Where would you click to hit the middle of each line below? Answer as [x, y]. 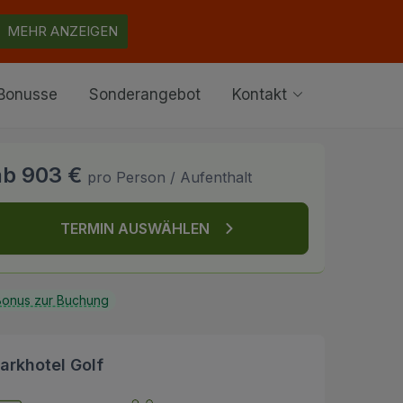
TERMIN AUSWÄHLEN [140, 228]
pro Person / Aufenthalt [170, 177]
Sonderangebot [145, 95]
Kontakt [262, 95]
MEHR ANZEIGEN [63, 31]
